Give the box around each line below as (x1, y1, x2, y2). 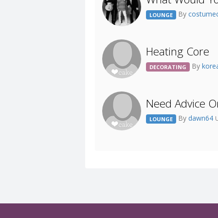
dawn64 (188, 113, 215, 123)
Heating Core (146, 44, 209, 59)
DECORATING (149, 63, 186, 71)
